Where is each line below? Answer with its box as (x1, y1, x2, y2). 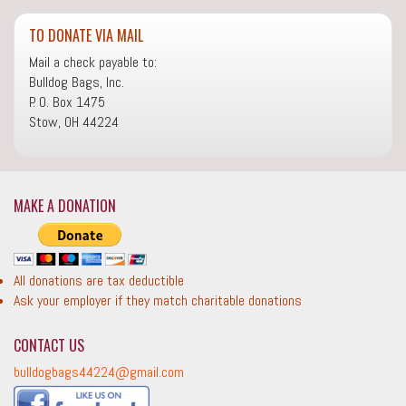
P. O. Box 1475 (29, 92, 105, 112)
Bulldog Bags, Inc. (29, 72, 124, 92)
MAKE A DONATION (14, 195, 116, 217)
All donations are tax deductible (14, 271, 184, 291)
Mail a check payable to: (29, 53, 157, 72)
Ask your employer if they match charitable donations (14, 291, 302, 311)
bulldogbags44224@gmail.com (14, 362, 184, 382)
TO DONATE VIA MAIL (29, 24, 143, 47)
